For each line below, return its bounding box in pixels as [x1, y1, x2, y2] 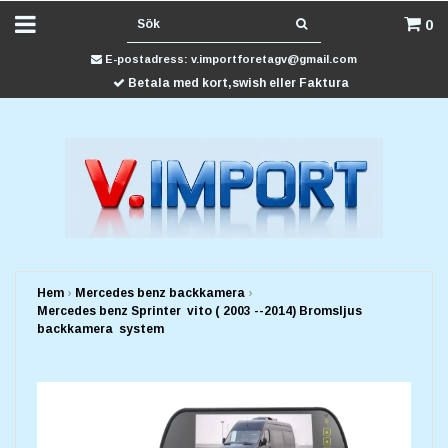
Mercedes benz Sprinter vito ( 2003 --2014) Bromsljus [37, 303, 362, 318]
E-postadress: [102, 53, 191, 65]
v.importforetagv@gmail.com [191, 53, 357, 65]
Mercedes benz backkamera [75, 285, 245, 300]
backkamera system [37, 321, 164, 336]
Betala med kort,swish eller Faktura [125, 76, 349, 90]
